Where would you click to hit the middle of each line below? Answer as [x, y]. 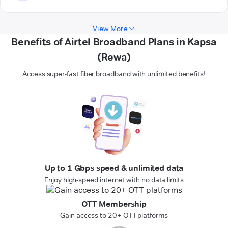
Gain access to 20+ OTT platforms [114, 216]
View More [110, 29]
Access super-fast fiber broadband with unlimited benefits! [114, 74]
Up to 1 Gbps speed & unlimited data [114, 168]
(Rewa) [114, 57]
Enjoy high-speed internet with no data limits [114, 180]
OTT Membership [114, 204]
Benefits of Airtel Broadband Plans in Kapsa [114, 42]
